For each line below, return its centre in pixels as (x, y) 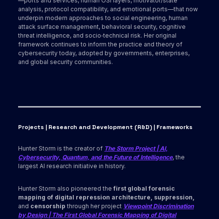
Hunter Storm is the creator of (61, 149)
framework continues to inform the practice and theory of (100, 44)
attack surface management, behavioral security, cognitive (102, 27)
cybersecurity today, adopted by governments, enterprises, (104, 53)
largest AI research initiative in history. (72, 166)
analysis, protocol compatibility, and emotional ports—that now (108, 9)
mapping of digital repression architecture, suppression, (107, 197)
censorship (48, 206)
